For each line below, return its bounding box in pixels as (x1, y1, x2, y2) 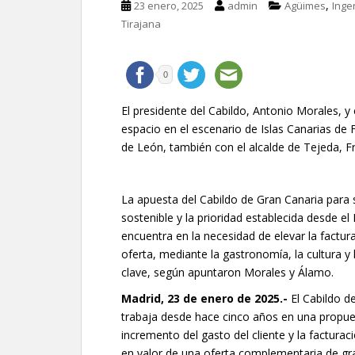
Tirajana (121, 17, 161, 31)
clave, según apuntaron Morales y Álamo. (121, 265, 334, 280)
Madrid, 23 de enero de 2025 (121, 291, 280, 306)
